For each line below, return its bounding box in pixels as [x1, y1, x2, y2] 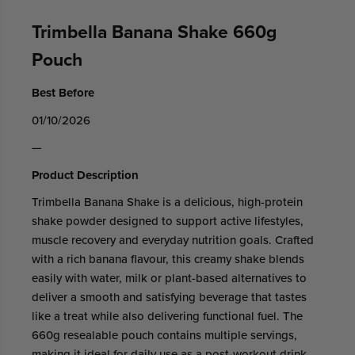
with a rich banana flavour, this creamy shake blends [32, 250, 304, 268]
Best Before [32, 84, 94, 102]
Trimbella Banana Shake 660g [32, 17, 277, 44]
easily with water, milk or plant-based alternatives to [32, 269, 307, 287]
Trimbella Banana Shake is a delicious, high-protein [32, 193, 303, 211]
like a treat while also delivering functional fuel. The [32, 307, 303, 325]
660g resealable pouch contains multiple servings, [32, 326, 297, 344]
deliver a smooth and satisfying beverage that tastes [32, 288, 307, 306]
